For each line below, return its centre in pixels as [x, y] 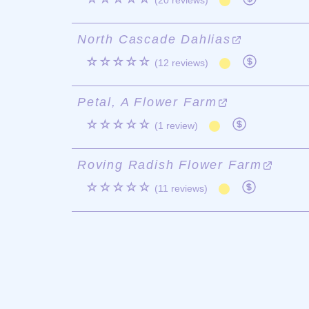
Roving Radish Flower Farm [170, 165]
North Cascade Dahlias [154, 39]
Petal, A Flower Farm [148, 102]
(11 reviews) [181, 188]
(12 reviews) [181, 63]
